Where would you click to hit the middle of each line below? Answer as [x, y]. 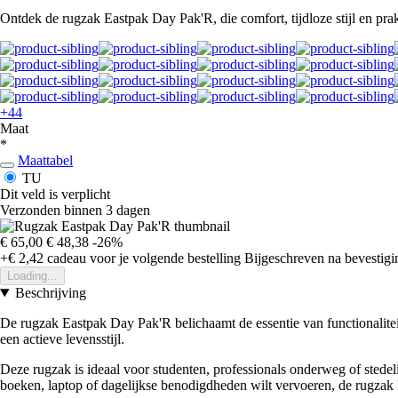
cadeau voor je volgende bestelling [142, 259]
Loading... [32, 276]
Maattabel [45, 161]
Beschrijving [50, 293]
